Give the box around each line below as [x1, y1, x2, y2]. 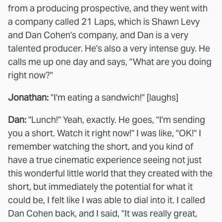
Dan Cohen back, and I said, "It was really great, [8, 208, 197, 219]
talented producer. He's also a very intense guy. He [8, 43, 210, 54]
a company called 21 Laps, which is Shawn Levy [8, 16, 200, 27]
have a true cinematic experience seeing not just [8, 154, 202, 166]
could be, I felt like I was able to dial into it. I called [8, 194, 205, 206]
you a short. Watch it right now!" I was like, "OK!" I [8, 127, 201, 139]
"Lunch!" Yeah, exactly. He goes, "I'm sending [26, 114, 205, 125]
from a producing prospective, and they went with [8, 2, 208, 14]
